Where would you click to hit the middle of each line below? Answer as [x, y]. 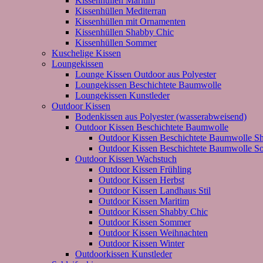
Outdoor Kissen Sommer [145, 222]
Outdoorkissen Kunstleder [124, 254]
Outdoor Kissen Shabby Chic [153, 211]
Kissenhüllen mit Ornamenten [130, 21]
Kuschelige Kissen [86, 53]
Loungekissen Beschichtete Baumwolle [148, 85]
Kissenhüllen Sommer [116, 42]
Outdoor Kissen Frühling [145, 169]
